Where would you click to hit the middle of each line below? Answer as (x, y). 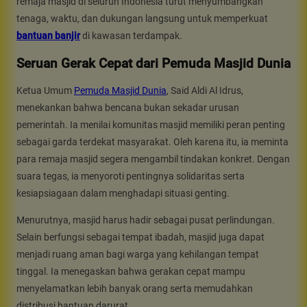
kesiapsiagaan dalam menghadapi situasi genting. (123, 194)
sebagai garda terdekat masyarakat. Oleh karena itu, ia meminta (152, 142)
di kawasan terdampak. (131, 35)
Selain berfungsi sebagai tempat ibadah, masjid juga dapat (140, 237)
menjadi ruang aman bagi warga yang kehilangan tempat (138, 255)
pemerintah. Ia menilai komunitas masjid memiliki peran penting (151, 125)
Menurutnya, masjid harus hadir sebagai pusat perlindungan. (146, 220)
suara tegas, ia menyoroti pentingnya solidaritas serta (131, 176)
